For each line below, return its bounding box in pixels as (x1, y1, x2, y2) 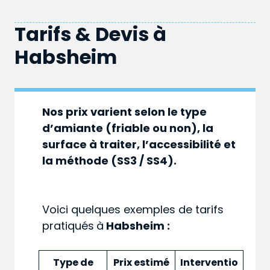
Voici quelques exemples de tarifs (42, 202, 224, 218)
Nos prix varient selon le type (42, 104, 207, 120)
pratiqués (42, 218, 95, 234)
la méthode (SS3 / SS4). (42, 153, 177, 169)
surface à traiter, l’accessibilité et (42, 137, 236, 152)
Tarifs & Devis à (14, 20, 166, 48)
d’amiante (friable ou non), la (42, 121, 214, 136)
